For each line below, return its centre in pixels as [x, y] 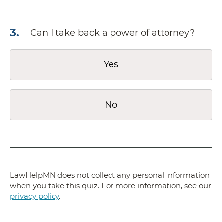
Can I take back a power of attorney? [112, 33]
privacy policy [34, 196]
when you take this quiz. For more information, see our [111, 186]
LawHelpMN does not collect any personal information [110, 175]
